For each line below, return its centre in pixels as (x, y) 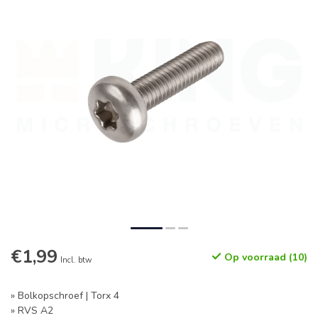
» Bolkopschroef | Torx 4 (65, 296)
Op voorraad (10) (264, 257)
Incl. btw (76, 260)
